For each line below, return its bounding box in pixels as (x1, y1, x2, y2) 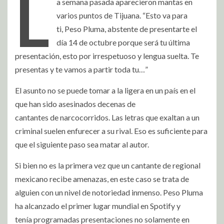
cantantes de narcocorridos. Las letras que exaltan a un (15, 112, 199, 122)
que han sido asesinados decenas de (15, 98, 135, 108)
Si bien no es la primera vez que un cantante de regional (15, 160, 200, 170)
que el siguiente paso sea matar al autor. (15, 139, 149, 149)
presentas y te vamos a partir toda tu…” (15, 64, 148, 74)
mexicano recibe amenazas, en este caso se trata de (15, 173, 189, 183)
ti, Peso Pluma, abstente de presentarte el (56, 23, 197, 33)
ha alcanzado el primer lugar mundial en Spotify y (15, 200, 180, 210)
